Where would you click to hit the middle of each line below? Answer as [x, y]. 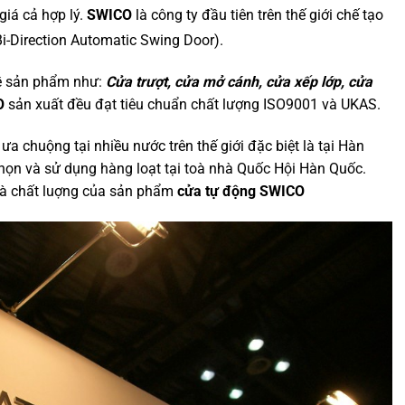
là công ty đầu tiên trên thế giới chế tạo [258, 14]
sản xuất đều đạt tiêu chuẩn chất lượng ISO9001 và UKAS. [193, 105]
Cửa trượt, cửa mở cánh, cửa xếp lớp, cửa [239, 82]
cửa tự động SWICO [241, 191]
